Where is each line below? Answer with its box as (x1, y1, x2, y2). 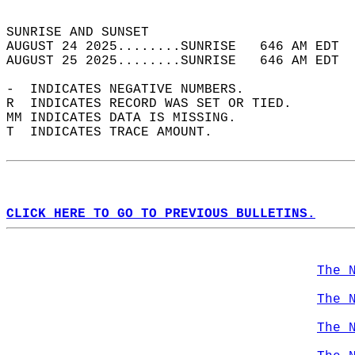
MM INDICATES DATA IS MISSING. (6, 111, 252, 125)
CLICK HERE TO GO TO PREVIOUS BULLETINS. (6, 207, 315, 221)
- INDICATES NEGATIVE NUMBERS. (6, 82, 260, 97)
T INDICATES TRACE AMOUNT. (6, 125, 228, 139)
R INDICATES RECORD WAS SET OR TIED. (6, 97, 307, 111)
